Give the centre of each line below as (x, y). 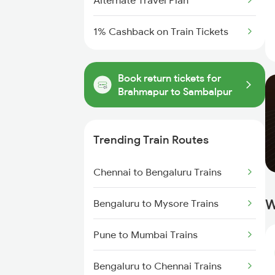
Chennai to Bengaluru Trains (157, 172)
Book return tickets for (169, 78)
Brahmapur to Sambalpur (175, 91)
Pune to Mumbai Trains (145, 234)
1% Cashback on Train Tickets (161, 31)
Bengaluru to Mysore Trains (156, 203)
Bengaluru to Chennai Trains (157, 266)
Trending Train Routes (151, 140)
